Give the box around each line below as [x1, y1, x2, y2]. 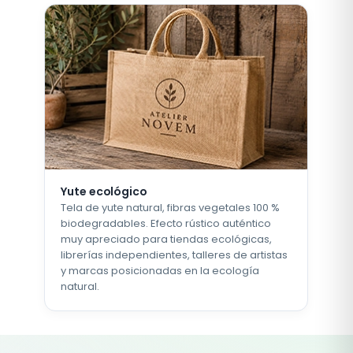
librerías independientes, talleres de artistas [61, 247, 288, 262]
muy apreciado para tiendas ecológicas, [61, 231, 273, 247]
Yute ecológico [61, 183, 147, 199]
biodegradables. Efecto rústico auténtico [61, 215, 272, 231]
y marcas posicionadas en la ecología [61, 262, 260, 278]
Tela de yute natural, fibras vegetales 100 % [61, 199, 281, 215]
